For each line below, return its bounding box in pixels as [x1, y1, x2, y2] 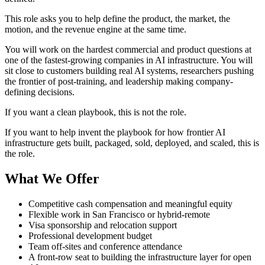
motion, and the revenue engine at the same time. [5, 24, 186, 35]
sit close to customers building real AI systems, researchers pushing [5, 66, 254, 76]
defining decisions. [5, 87, 75, 98]
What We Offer [5, 171, 99, 187]
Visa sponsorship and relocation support [28, 220, 177, 231]
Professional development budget [28, 231, 152, 241]
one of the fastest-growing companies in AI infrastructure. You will [5, 55, 253, 66]
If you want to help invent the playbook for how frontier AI [5, 127, 225, 138]
